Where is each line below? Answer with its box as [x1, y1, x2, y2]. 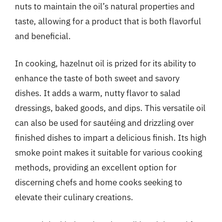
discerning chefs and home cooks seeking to [15, 177, 182, 188]
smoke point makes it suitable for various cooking [15, 147, 202, 158]
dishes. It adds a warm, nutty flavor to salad [15, 88, 180, 99]
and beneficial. [15, 30, 71, 42]
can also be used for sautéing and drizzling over [15, 117, 194, 128]
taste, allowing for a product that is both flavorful [15, 15, 201, 27]
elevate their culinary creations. [15, 192, 133, 203]
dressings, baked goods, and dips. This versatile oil [15, 103, 206, 113]
